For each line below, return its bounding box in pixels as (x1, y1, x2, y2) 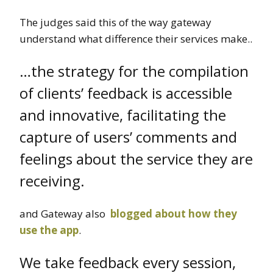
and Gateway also (19, 206, 110, 221)
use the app (19, 222, 79, 237)
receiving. (19, 170, 85, 191)
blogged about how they (110, 206, 237, 221)
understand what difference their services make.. (19, 31, 252, 46)
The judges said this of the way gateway (19, 15, 211, 29)
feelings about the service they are (19, 148, 253, 169)
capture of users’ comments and (19, 126, 237, 147)
